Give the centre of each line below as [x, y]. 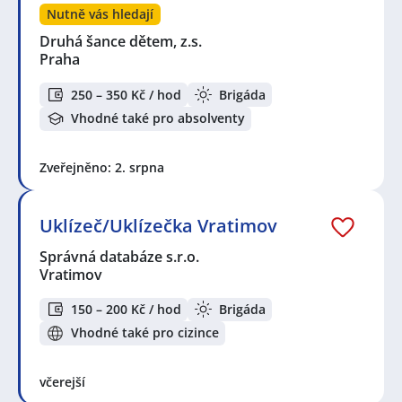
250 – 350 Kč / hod [126, 94]
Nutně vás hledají [100, 14]
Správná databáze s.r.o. [120, 256]
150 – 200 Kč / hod [126, 309]
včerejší [62, 381]
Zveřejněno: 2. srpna [102, 167]
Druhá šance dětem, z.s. [122, 42]
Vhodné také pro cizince [145, 333]
